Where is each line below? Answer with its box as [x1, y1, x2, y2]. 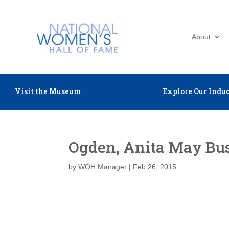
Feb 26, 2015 [133, 163, 177, 171]
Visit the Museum [14, 86, 81, 96]
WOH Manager [78, 163, 127, 171]
